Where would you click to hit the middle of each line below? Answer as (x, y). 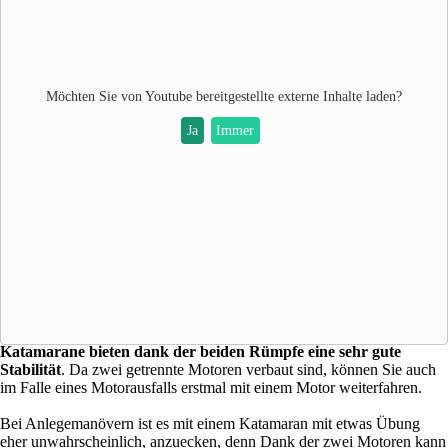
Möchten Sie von (95, 96)
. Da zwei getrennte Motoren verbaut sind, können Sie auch (248, 369)
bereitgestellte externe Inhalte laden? (297, 96)
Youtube (168, 96)
